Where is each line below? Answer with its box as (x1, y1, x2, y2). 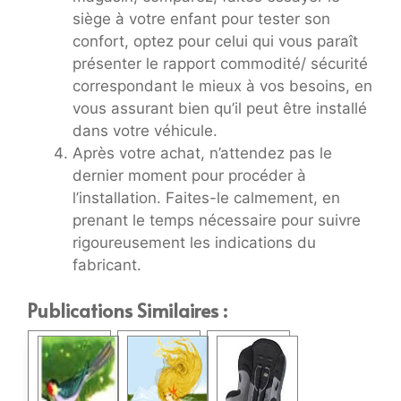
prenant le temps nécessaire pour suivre (73, 210, 361, 229)
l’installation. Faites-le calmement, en (73, 188, 340, 207)
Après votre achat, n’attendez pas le (73, 143, 332, 162)
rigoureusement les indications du (73, 233, 316, 252)
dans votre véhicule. (73, 121, 218, 140)
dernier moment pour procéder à (73, 166, 306, 184)
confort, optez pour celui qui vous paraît (73, 31, 358, 50)
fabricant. (73, 255, 141, 274)
